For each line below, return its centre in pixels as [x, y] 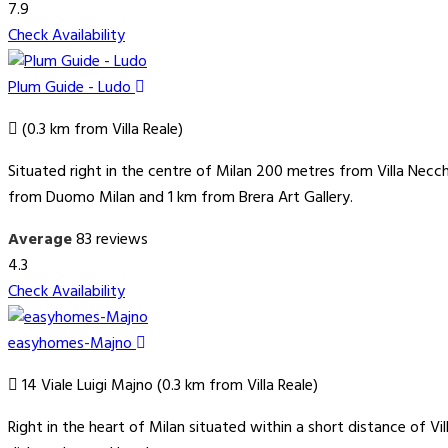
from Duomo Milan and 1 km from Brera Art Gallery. [180, 198]
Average [40, 240]
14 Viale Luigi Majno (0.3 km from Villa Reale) [168, 386]
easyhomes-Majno [72, 344]
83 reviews [112, 240]
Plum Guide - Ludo [71, 88]
